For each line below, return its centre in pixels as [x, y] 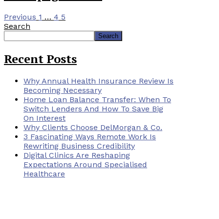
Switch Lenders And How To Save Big [93, 109]
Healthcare [44, 174]
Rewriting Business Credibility [79, 146]
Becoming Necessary [63, 90]
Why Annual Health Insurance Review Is [99, 81]
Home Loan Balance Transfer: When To [97, 100]
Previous [20, 17]
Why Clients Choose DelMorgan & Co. [93, 128]
